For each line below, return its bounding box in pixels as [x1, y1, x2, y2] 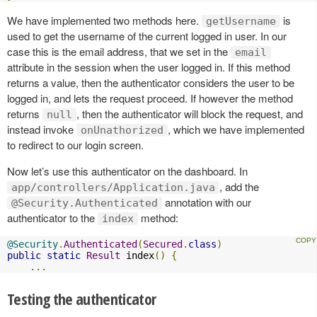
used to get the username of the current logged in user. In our [7, 28, 287, 44]
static [47, 250, 81, 262]
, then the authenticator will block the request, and [76, 106, 303, 122]
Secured [143, 238, 183, 250]
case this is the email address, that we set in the [7, 44, 231, 59]
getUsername [206, 15, 276, 28]
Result [86, 250, 120, 262]
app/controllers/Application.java [11, 181, 215, 195]
